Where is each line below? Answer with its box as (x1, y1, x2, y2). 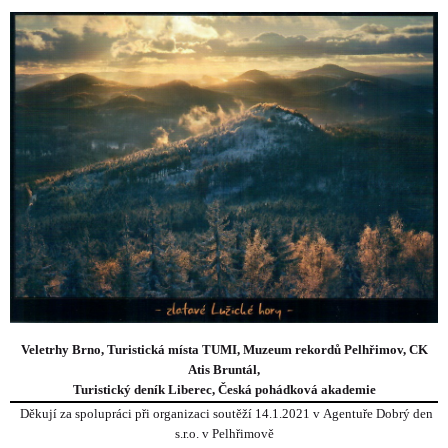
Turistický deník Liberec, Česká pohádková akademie (72, 382, 376, 398)
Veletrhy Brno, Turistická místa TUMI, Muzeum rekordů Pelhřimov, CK (20, 342, 428, 358)
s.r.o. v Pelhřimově (174, 425, 274, 441)
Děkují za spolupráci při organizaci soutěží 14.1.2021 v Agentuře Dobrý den (19, 405, 433, 421)
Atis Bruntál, (188, 362, 260, 378)
